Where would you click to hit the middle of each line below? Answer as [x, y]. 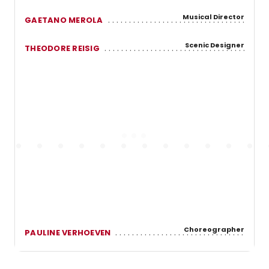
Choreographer [214, 229]
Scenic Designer [215, 45]
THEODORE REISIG [62, 48]
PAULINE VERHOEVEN [68, 232]
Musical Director [213, 17]
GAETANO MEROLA [64, 20]
